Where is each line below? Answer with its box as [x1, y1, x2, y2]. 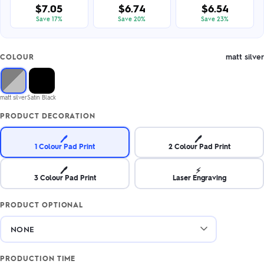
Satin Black [27, 93, 56, 101]
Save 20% [118, 15, 146, 22]
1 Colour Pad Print [35, 141, 95, 151]
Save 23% [201, 15, 229, 22]
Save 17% [35, 15, 62, 22]
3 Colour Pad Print [34, 172, 96, 182]
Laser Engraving [172, 172, 226, 182]
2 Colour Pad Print [168, 141, 230, 151]
